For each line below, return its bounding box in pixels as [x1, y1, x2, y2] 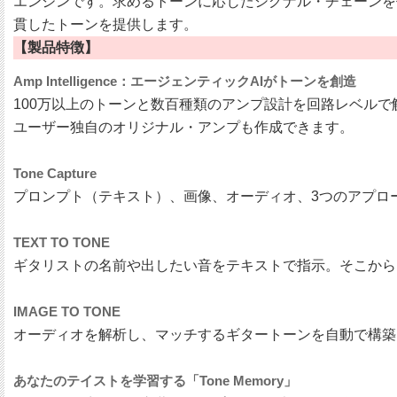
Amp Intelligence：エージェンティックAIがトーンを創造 [13, 74, 356, 90]
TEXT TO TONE [13, 235, 110, 251]
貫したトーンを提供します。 [13, 17, 198, 33]
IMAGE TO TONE [13, 304, 121, 320]
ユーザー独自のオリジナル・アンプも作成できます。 [13, 120, 354, 136]
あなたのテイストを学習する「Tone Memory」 [13, 373, 297, 389]
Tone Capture [13, 166, 97, 182]
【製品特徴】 [13, 40, 98, 56]
